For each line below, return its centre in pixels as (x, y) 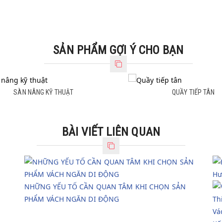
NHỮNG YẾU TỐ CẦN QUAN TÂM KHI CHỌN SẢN (105, 187)
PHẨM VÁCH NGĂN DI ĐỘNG (72, 199)
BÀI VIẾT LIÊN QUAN (111, 132)
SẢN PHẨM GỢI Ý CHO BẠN (118, 50)
